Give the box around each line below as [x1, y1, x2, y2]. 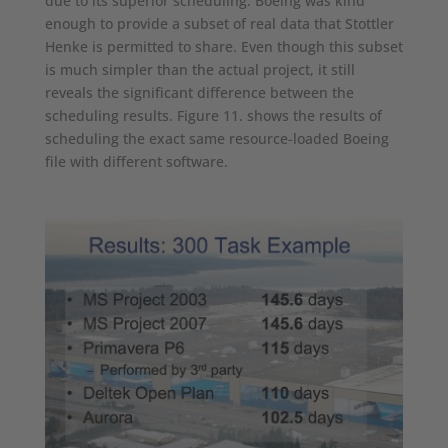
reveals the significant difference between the [44, 82, 354, 102]
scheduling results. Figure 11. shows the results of [44, 105, 382, 125]
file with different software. [44, 151, 228, 171]
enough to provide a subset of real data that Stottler [44, 13, 394, 33]
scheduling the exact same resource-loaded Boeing [44, 128, 389, 148]
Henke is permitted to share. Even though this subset [44, 36, 403, 56]
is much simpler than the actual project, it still [44, 59, 355, 79]
